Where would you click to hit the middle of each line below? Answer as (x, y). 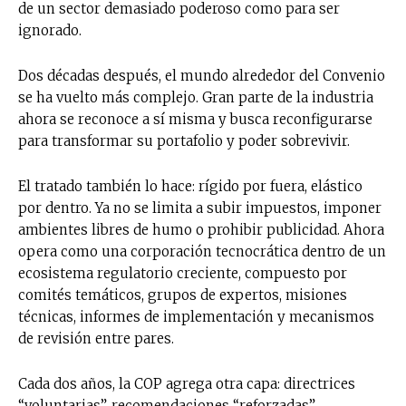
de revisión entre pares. (96, 338)
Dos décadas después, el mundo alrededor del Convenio (202, 75)
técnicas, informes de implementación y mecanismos (196, 316)
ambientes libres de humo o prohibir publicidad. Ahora (201, 229)
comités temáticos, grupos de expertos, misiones (183, 295)
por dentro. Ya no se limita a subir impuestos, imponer (200, 208)
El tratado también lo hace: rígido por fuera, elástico (190, 186)
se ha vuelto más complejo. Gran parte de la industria (196, 97)
